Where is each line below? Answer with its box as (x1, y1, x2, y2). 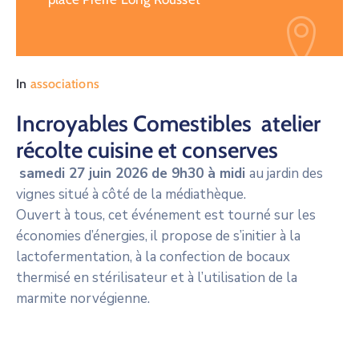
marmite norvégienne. (16, 288, 150, 308)
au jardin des (249, 163, 323, 183)
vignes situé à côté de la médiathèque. (16, 184, 246, 204)
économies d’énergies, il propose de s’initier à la (16, 226, 301, 245)
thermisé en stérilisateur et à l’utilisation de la (16, 268, 297, 287)
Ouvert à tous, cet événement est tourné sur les (16, 205, 316, 224)
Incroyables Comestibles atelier (16, 109, 321, 137)
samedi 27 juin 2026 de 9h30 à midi (19, 163, 249, 183)
